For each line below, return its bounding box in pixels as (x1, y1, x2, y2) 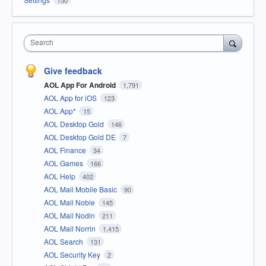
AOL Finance (44, 144, 88, 155)
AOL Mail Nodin (44, 210, 97, 220)
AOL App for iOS (44, 92, 99, 103)
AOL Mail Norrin (44, 223, 97, 233)
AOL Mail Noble (44, 197, 97, 207)
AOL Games (44, 157, 85, 168)
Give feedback (44, 64, 102, 77)
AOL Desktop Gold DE (44, 131, 118, 142)
